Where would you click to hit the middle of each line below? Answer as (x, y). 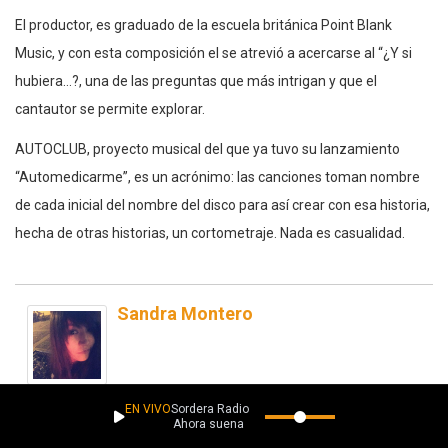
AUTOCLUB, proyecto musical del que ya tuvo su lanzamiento (207, 149)
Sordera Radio (209, 408)
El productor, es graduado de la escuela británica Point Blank (203, 25)
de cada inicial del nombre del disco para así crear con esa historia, (222, 205)
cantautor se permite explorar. (110, 109)
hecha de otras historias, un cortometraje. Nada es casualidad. (210, 233)
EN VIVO (147, 408)
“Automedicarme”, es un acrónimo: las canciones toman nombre (217, 177)
